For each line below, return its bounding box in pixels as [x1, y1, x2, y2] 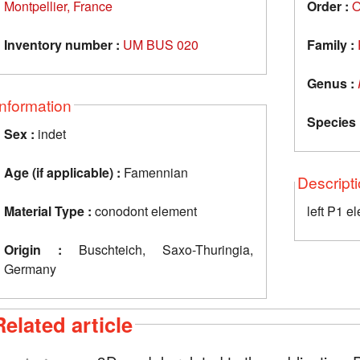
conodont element [92, 201, 197, 220]
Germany [4, 259, 56, 278]
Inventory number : [4, 35, 120, 54]
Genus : [307, 73, 354, 92]
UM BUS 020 [123, 35, 198, 54]
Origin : [4, 239, 62, 259]
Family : [307, 35, 354, 54]
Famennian [121, 162, 188, 182]
